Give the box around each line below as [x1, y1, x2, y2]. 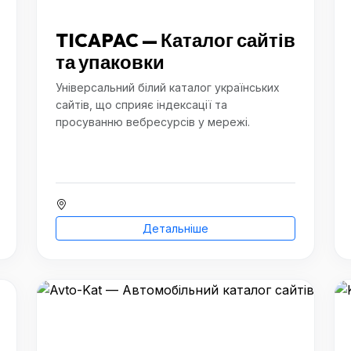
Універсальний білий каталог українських [56, 81, 280, 94]
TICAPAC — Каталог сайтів [56, 28, 295, 52]
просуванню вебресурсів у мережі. [56, 115, 250, 128]
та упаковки [56, 50, 165, 74]
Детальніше [143, 222, 208, 235]
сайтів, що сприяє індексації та [56, 98, 227, 111]
